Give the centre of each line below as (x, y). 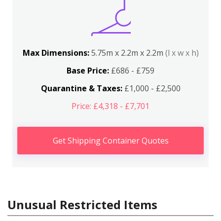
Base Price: (88, 71)
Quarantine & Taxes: (81, 88)
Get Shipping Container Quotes (110, 141)
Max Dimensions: (57, 53)
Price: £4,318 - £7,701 (110, 106)
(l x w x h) (182, 53)
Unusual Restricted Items (82, 204)
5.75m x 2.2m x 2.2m (128, 53)
